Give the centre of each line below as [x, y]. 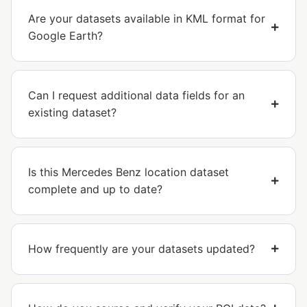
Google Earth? [65, 35]
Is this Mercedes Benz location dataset [128, 172]
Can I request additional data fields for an [136, 95]
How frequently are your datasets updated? [142, 248]
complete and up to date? [95, 189]
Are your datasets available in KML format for [147, 18]
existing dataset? [72, 112]
